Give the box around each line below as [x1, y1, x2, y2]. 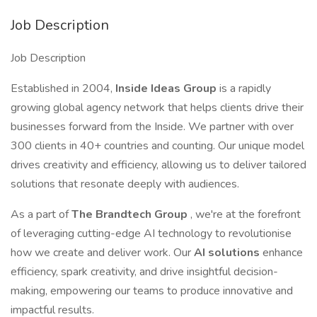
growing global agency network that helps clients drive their [11, 100, 304, 115]
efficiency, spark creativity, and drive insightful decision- [11, 264, 278, 279]
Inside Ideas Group [115, 81, 219, 96]
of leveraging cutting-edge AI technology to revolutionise [11, 226, 292, 241]
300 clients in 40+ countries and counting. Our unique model [11, 138, 304, 154]
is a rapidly [219, 81, 271, 96]
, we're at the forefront [190, 207, 301, 222]
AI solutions [194, 245, 263, 260]
